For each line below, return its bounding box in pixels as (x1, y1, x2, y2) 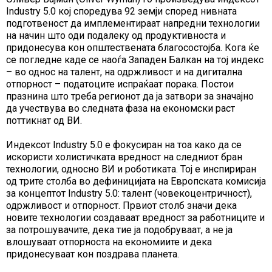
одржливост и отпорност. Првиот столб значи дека (6, 200, 237, 212)
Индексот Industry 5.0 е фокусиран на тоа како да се (6, 139, 242, 151)
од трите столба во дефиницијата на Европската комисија (6, 175, 266, 188)
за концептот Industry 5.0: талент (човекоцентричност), (6, 188, 252, 200)
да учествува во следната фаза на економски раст (6, 103, 235, 115)
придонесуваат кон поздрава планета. (6, 248, 179, 260)
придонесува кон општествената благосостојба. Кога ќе (6, 42, 259, 54)
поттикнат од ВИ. (6, 115, 82, 127)
